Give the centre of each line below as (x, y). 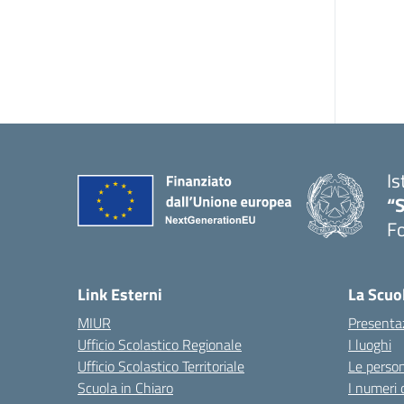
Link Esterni (120, 294)
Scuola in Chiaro (125, 388)
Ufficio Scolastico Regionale (160, 344)
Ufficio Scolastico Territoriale (161, 366)
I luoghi (370, 344)
